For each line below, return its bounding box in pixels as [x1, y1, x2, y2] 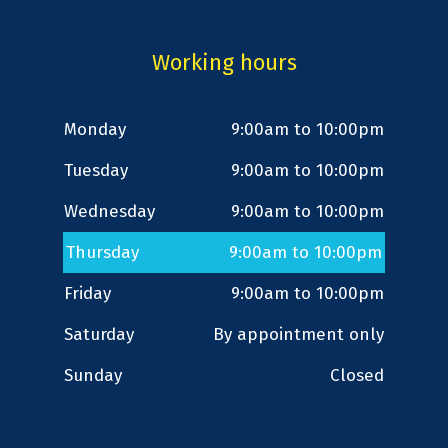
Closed [330, 365, 384, 387]
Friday [64, 283, 111, 305]
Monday [64, 119, 126, 141]
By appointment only [213, 324, 384, 346]
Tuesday [64, 160, 128, 182]
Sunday [64, 365, 122, 387]
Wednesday [64, 201, 155, 223]
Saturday [64, 324, 134, 346]
